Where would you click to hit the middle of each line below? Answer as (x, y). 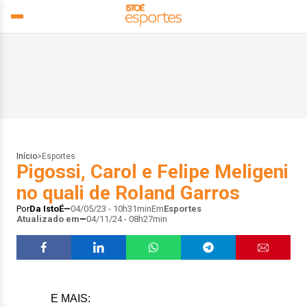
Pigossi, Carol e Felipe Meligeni (152, 172)
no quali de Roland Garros (128, 193)
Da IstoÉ (47, 209)
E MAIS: (71, 298)
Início (27, 156)
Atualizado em (48, 219)
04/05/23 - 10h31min (111, 209)
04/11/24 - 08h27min (127, 219)
